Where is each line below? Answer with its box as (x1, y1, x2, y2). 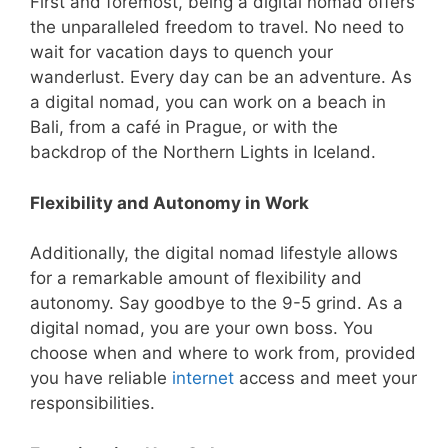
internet (172, 368, 234, 389)
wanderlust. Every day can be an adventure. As (30, 67, 412, 88)
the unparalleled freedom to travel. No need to (30, 17, 404, 38)
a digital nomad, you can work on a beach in (30, 92, 386, 113)
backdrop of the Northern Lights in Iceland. (30, 142, 376, 163)
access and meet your (234, 368, 417, 389)
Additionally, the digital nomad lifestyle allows (30, 243, 398, 264)
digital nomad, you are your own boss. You (30, 318, 373, 339)
